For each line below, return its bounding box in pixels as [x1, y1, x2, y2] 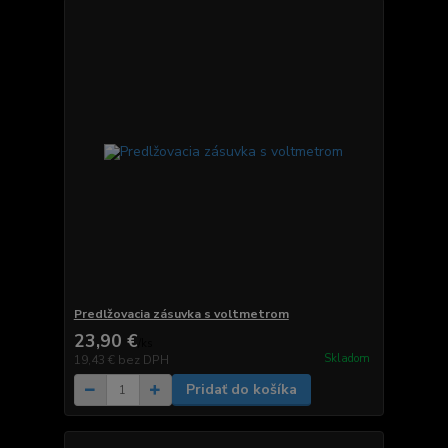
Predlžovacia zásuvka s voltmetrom [73, 306, 289, 323]
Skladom [323, 350, 370, 366]
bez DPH [117, 352, 169, 369]
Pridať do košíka [185, 380, 297, 400]
